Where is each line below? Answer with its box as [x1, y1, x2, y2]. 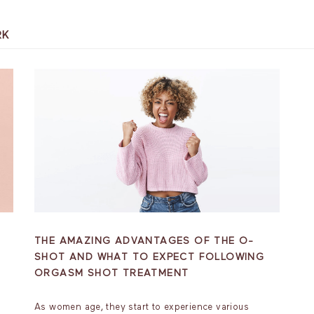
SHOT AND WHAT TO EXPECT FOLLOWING [34, 252, 265, 262]
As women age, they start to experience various [34, 303, 249, 312]
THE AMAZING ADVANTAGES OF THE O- [34, 236, 254, 246]
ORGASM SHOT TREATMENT [34, 268, 189, 278]
